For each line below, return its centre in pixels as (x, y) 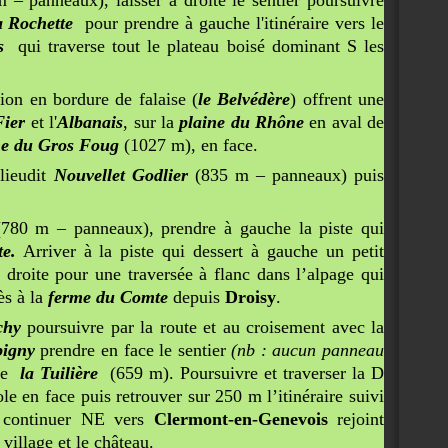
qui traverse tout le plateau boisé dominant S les (194, 46)
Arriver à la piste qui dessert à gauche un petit (200, 251)
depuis (196, 297)
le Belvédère (244, 99)
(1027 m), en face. (188, 145)
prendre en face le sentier (133, 350)
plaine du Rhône (241, 122)
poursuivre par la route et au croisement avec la (202, 327)
